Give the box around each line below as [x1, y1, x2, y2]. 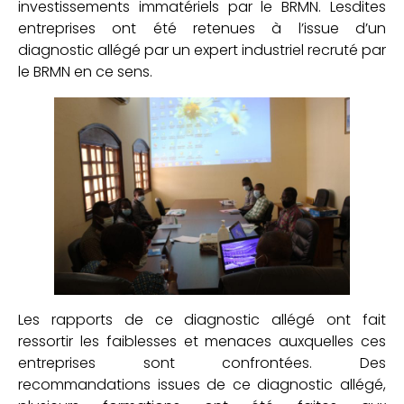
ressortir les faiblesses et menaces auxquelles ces [18, 330, 386, 352]
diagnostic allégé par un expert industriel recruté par [18, 40, 386, 61]
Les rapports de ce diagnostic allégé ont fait [18, 308, 386, 330]
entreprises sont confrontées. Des [18, 352, 386, 373]
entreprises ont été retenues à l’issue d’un [18, 18, 386, 40]
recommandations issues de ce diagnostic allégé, [18, 373, 386, 395]
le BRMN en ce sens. [18, 61, 152, 83]
